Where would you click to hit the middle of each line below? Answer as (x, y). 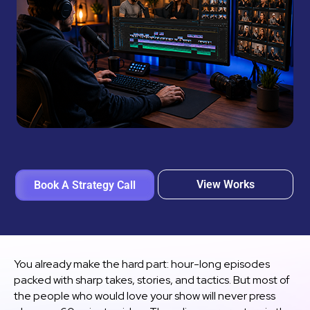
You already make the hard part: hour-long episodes (142, 264)
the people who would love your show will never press (145, 296)
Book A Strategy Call (84, 185)
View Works (226, 184)
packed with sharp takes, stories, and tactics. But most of (152, 280)
